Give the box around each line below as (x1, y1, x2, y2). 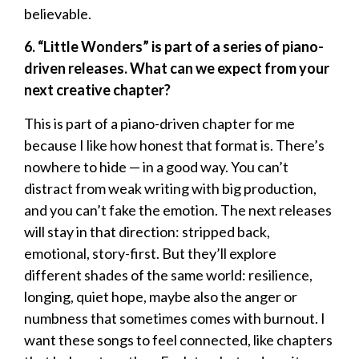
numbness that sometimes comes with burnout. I (24, 309, 325, 327)
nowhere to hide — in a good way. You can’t (24, 157, 288, 175)
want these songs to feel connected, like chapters (24, 330, 333, 349)
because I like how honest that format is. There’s (24, 135, 325, 154)
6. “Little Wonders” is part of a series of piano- (24, 38, 324, 56)
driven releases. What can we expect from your (24, 59, 329, 78)
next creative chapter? (24, 81, 171, 99)
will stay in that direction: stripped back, (24, 222, 270, 240)
